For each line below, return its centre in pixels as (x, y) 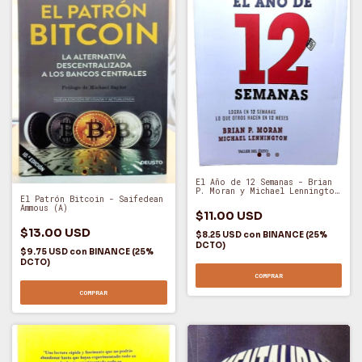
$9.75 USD (45, 251)
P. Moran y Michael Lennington (267, 191)
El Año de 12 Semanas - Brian (263, 182)
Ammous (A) (44, 208)
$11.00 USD (229, 215)
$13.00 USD (55, 232)
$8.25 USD (219, 234)
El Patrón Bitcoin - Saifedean (92, 199)
